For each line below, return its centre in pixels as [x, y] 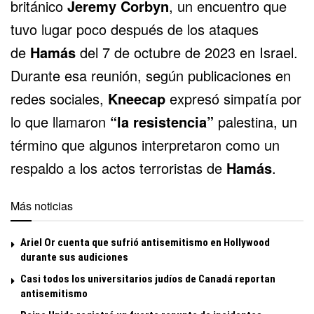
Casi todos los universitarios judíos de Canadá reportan [148, 279]
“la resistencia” [162, 122]
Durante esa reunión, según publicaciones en [151, 76]
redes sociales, [59, 99]
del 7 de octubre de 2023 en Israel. [187, 53]
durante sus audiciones [74, 258]
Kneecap [137, 99]
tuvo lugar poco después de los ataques [135, 29]
